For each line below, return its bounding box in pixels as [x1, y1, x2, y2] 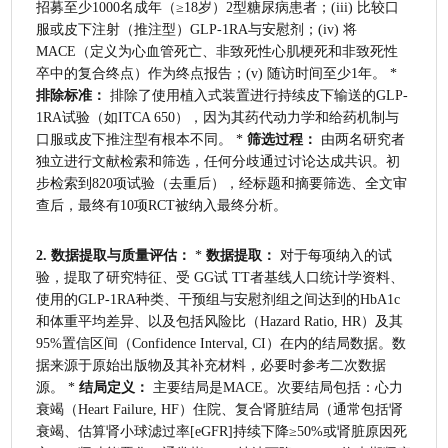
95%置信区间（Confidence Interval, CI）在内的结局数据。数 [36, 335, 407, 351]
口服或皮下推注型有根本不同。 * [36, 131, 248, 147]
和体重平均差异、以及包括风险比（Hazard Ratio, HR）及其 [36, 313, 404, 329]
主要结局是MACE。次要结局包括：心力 [149, 379, 404, 395]
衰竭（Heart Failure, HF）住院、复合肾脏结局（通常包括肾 [36, 401, 404, 417]
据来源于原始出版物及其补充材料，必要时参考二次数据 [36, 357, 387, 373]
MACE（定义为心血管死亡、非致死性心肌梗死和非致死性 [36, 43, 399, 59]
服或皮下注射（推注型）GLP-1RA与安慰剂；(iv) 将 [36, 21, 358, 37]
